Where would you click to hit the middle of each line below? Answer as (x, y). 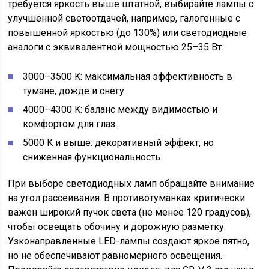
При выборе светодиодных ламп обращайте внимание (131, 183)
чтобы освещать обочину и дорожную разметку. (117, 227)
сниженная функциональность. (93, 157)
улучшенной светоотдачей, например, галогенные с (124, 18)
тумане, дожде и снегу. (75, 91)
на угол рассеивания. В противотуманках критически (127, 198)
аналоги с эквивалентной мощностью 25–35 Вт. (116, 47)
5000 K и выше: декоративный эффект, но (119, 143)
